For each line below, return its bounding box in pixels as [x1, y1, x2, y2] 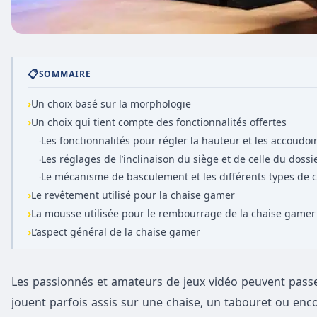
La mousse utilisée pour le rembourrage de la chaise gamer [31, 207, 316, 219]
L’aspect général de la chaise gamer [31, 225, 200, 238]
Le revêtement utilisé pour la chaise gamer [31, 189, 235, 202]
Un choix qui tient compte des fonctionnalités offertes [31, 115, 287, 128]
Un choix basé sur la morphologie [31, 98, 191, 110]
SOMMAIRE [38, 68, 91, 79]
